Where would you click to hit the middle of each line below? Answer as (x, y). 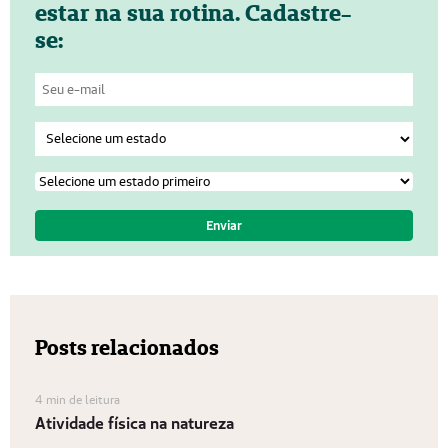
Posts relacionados (126, 347)
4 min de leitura (77, 400)
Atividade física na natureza (134, 423)
